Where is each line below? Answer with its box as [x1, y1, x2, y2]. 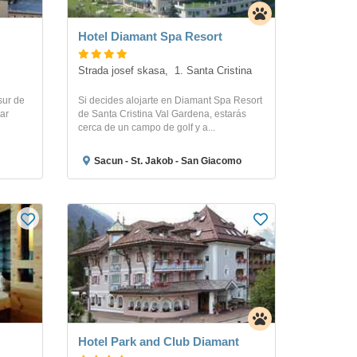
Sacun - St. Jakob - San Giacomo [93, 155, 241, 167]
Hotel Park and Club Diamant [139, 335, 239, 349]
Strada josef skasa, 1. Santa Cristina [77, 65, 252, 77]
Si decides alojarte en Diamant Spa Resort [77, 95, 262, 107]
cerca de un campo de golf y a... [77, 122, 215, 134]
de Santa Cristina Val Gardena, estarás [77, 108, 246, 120]
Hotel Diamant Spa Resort [77, 29, 222, 44]
